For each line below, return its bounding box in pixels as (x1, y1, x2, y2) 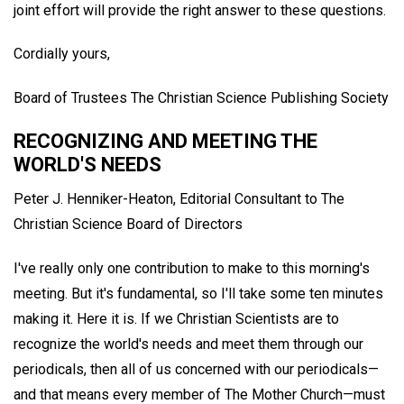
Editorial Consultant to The (179, 189, 344, 207)
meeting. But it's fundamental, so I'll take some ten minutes (14, 284, 383, 302)
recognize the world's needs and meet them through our (14, 335, 363, 353)
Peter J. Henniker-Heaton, (14, 189, 176, 207)
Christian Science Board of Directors (14, 215, 243, 233)
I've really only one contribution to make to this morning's (14, 259, 370, 277)
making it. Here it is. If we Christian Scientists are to (14, 309, 339, 327)
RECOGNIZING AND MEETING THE (14, 129, 317, 152)
